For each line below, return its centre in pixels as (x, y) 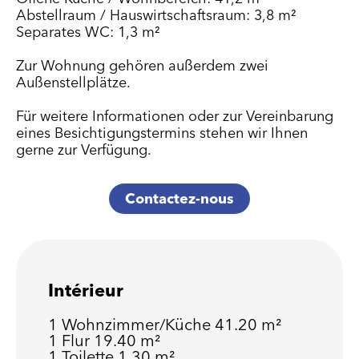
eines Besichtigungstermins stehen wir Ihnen (162, 133)
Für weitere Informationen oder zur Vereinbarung (175, 116)
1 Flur (71, 340)
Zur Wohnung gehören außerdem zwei (142, 65)
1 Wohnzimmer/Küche (131, 324)
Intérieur (86, 290)
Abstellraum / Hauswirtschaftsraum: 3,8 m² (156, 15)
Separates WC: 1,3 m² (88, 32)
